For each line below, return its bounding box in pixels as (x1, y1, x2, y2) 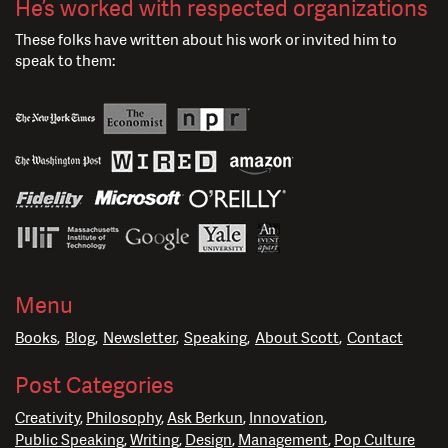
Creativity (15, 408, 80, 429)
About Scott (255, 328, 339, 349)
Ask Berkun (167, 408, 243, 429)
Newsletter (103, 328, 176, 349)
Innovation (249, 408, 324, 429)
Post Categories (15, 371, 174, 401)
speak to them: (15, 51, 115, 72)
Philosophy (86, 408, 161, 429)
